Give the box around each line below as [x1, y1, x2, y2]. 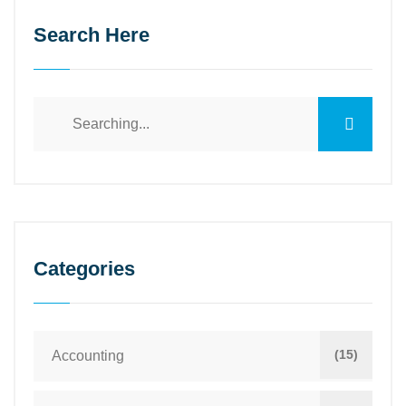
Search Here [34, 23, 150, 46]
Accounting [52, 347, 124, 363]
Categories [34, 256, 135, 280]
